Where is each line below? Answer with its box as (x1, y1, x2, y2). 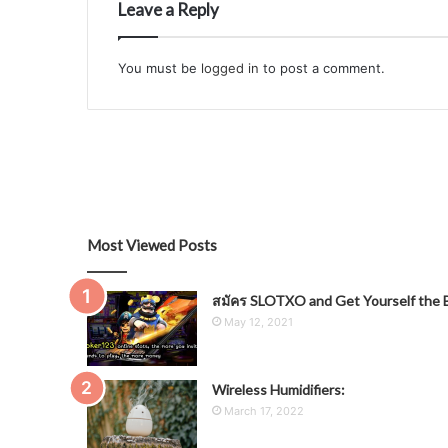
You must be (118, 60, 201, 77)
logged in (201, 60, 259, 77)
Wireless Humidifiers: (212, 381, 345, 399)
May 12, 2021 (224, 315, 293, 330)
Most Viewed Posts (87, 236, 217, 255)
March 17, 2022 (224, 404, 304, 419)
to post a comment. (259, 60, 385, 77)
